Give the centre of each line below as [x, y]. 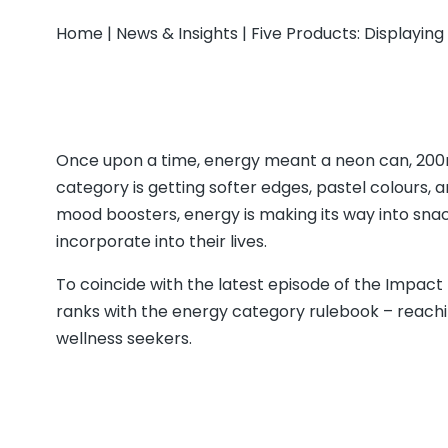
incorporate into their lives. [161, 241]
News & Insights [177, 33]
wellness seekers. [124, 338]
